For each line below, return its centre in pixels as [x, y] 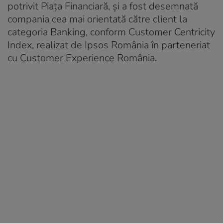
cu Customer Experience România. [82, 58]
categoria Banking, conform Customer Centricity [111, 32]
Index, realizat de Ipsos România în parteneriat [109, 45]
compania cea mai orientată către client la [97, 19]
